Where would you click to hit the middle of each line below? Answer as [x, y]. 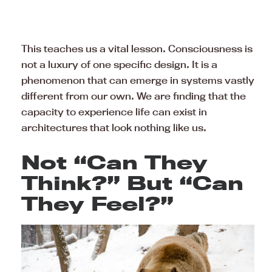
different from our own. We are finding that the [134, 96]
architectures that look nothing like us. [114, 127]
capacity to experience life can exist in [114, 112]
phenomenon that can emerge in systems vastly [138, 80]
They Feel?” [97, 203]
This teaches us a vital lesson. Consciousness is [137, 49]
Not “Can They [114, 162]
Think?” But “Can [132, 183]
